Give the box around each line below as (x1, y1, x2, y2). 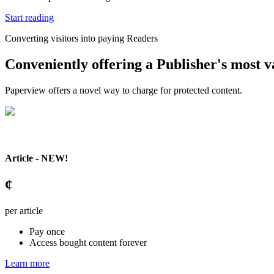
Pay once (29, 226, 65, 237)
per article (5, 206, 43, 217)
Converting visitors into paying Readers (5, 33, 158, 44)
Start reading (5, 12, 54, 23)
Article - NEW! (5, 153, 68, 164)
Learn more (5, 258, 50, 269)
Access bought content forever (29, 237, 147, 248)
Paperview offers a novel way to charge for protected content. (5, 84, 242, 95)
